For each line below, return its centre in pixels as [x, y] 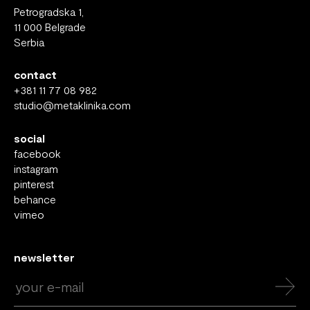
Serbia [29, 42]
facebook [37, 153]
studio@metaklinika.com [72, 105]
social [29, 138]
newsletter [44, 257]
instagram [36, 168]
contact [35, 75]
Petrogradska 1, [49, 11]
